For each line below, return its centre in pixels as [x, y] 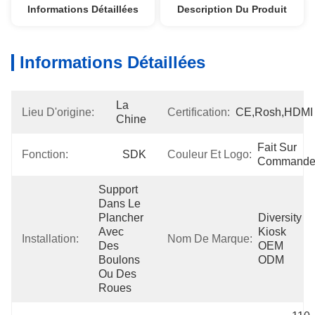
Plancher [121, 218]
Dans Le [120, 204]
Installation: [50, 239]
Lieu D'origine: [58, 112]
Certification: [199, 112]
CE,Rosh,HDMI [274, 112]
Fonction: [45, 154]
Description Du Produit [232, 9]
